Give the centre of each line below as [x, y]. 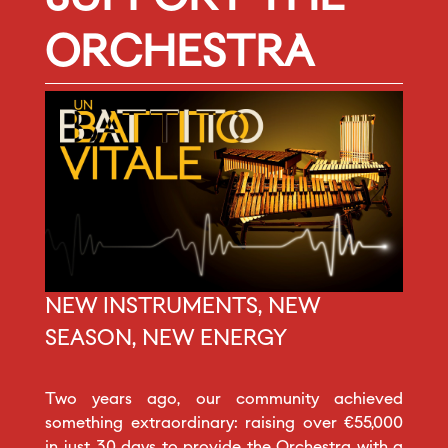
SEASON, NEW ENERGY [166, 340]
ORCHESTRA [179, 54]
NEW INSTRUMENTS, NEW [183, 308]
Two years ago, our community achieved [224, 400]
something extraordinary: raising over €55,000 [224, 424]
